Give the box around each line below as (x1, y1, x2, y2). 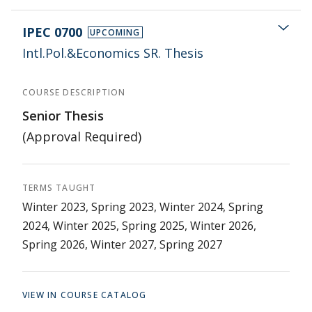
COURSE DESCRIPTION (22, 86, 126, 98)
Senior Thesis (22, 107, 104, 124)
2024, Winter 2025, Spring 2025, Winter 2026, (22, 218, 256, 233)
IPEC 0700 (22, 24, 82, 40)
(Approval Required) (22, 128, 141, 145)
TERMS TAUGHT (22, 182, 96, 194)
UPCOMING (90, 26, 141, 38)
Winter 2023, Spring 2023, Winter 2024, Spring (22, 199, 263, 214)
